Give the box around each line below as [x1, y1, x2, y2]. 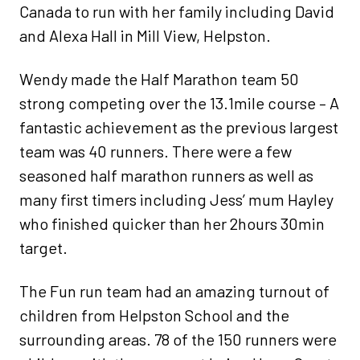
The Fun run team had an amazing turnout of [19, 281, 329, 301]
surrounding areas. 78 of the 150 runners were [19, 329, 337, 350]
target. [19, 238, 67, 258]
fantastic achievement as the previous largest [19, 117, 338, 137]
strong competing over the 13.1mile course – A [19, 93, 339, 113]
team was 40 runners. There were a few [19, 141, 292, 162]
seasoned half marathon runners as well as [19, 166, 313, 186]
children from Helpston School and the [19, 305, 289, 325]
